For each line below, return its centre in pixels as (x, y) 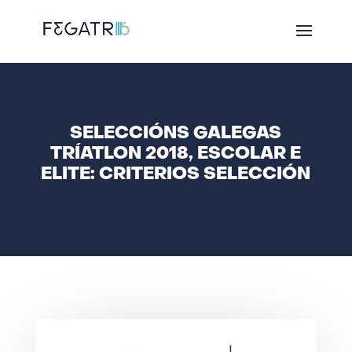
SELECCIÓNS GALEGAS (176, 134)
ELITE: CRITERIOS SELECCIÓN (176, 175)
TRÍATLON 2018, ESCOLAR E (176, 154)
